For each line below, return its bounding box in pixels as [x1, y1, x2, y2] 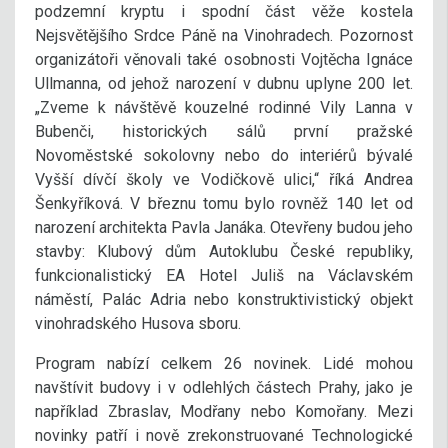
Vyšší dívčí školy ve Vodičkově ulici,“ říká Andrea [35, 169, 413, 189]
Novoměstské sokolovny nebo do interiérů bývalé [35, 145, 413, 165]
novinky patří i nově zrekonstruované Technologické [35, 425, 413, 445]
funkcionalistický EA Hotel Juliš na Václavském [35, 265, 413, 285]
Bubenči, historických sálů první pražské [35, 121, 413, 141]
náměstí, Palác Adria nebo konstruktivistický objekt [35, 289, 413, 309]
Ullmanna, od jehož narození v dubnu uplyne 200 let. [35, 73, 413, 93]
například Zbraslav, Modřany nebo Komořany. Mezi [35, 401, 413, 421]
